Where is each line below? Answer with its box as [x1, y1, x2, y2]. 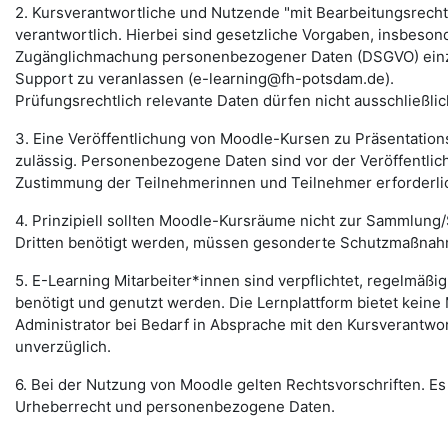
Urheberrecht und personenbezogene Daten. [15, 397, 335, 416]
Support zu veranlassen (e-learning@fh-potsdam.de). [15, 69, 394, 88]
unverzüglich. [15, 337, 111, 356]
